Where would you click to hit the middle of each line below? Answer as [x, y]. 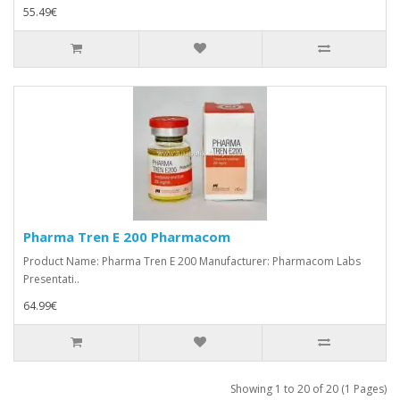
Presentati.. [51, 279]
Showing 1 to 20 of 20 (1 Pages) [308, 388]
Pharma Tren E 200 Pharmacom [127, 236]
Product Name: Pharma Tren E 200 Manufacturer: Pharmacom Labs [192, 261]
